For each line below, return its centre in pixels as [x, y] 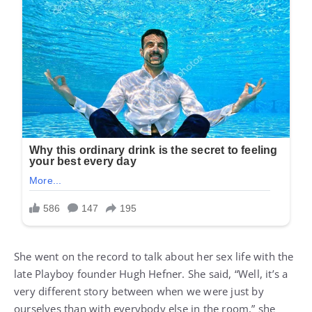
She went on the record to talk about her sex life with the [154, 257]
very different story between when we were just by [139, 291]
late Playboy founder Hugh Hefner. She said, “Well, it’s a [151, 274]
